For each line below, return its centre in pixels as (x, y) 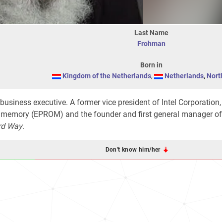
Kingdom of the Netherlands (107, 76)
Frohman (151, 44)
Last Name (151, 33)
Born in (151, 65)
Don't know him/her (134, 149)
